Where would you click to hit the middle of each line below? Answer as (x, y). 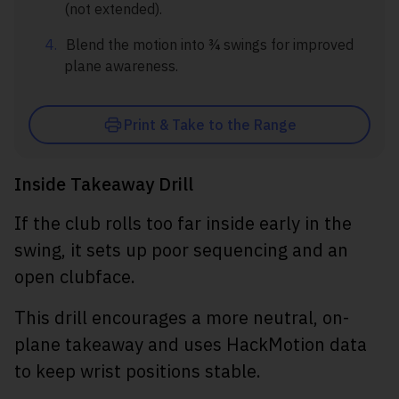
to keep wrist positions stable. (138, 371)
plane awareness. (121, 66)
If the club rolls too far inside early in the (183, 224)
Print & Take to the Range (210, 125)
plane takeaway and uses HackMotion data (191, 345)
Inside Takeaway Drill (104, 184)
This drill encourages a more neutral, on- (182, 318)
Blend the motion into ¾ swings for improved (210, 45)
